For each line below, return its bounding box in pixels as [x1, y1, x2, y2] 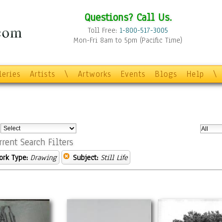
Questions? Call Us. [84, 10, 172, 24]
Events [120, 68, 146, 80]
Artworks [78, 68, 111, 80]
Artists [30, 68, 55, 80]
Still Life [101, 153, 127, 163]
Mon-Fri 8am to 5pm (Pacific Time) [73, 35, 182, 45]
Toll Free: [88, 25, 119, 35]
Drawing [30, 153, 56, 163]
